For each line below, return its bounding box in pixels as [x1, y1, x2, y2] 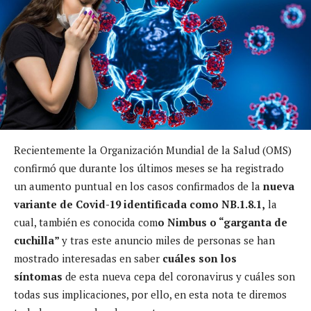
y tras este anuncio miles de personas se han [62, 233, 275, 247]
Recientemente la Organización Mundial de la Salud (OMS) [14, 142, 292, 157]
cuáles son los [160, 251, 237, 265]
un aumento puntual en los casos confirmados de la [14, 178, 260, 193]
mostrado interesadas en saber [14, 251, 160, 265]
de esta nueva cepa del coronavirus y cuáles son [62, 269, 295, 283]
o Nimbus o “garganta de [158, 215, 287, 229]
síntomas [14, 269, 62, 283]
